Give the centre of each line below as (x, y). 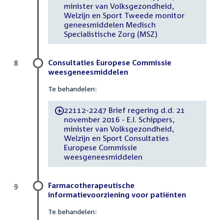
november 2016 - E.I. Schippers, (119, 120)
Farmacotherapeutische (91, 185)
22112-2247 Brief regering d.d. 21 (124, 110)
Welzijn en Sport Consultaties (116, 138)
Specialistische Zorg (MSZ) (110, 34)
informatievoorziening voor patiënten (117, 194)
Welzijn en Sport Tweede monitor (124, 15)
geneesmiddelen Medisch (110, 25)
